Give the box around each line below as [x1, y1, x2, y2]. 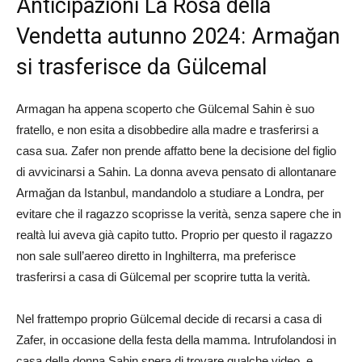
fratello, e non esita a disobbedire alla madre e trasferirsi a [16, 122, 318, 137]
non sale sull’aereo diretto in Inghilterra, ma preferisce [16, 248, 296, 263]
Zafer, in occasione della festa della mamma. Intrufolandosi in [16, 332, 336, 347]
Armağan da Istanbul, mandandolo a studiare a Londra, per [16, 185, 324, 200]
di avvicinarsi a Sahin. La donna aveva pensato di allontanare [16, 164, 336, 179]
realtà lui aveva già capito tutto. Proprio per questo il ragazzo [16, 227, 332, 242]
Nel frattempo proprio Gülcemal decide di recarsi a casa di [16, 311, 322, 326]
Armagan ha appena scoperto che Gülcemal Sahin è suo [16, 101, 314, 116]
